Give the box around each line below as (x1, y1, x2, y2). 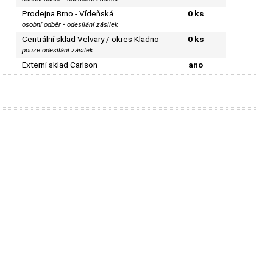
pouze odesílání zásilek (22, 45, 94, 54)
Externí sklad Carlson (22, 59, 98, 69)
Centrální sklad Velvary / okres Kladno (22, 34, 160, 44)
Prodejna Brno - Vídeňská (22, 8, 114, 18)
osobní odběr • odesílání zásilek (22, 19, 119, 29)
